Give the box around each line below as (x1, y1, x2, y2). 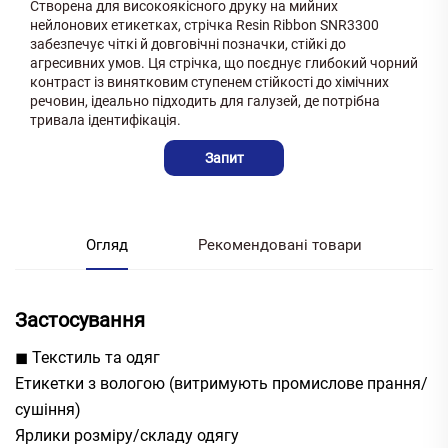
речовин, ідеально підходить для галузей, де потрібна (30, 92, 380, 109)
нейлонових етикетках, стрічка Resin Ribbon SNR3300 (30, 16, 379, 33)
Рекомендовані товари (198, 235, 363, 254)
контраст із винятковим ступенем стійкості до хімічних (30, 73, 389, 90)
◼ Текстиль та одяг (15, 347, 160, 367)
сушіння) (15, 399, 81, 419)
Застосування (15, 307, 145, 332)
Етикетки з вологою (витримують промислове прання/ (15, 373, 428, 393)
